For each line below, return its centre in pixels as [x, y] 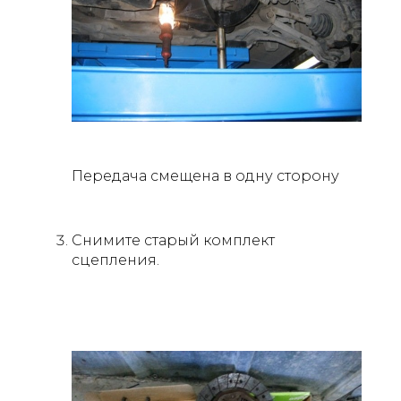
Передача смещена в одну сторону [205, 176]
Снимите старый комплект [173, 241]
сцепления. [115, 260]
